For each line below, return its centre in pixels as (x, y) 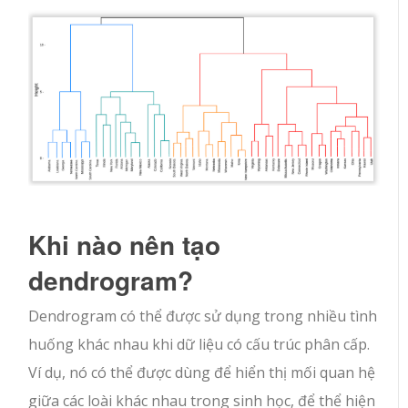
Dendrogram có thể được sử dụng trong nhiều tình (203, 316)
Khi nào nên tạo (125, 244)
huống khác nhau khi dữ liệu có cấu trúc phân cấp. (199, 344)
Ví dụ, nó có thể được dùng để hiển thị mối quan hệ (202, 372)
